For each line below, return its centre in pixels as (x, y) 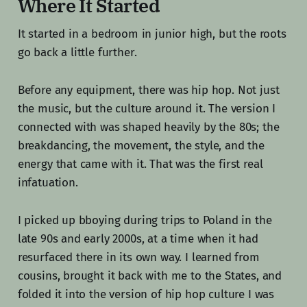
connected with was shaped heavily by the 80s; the (148, 127)
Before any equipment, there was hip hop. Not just (148, 90)
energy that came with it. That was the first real (140, 164)
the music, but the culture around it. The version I (147, 109)
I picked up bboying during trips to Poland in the (145, 221)
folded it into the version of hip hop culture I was (146, 295)
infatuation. (48, 183)
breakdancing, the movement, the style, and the (141, 146)
